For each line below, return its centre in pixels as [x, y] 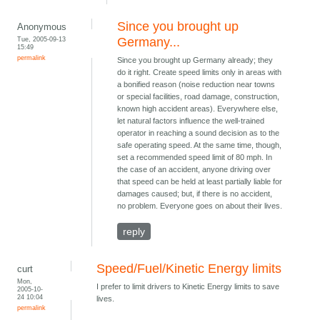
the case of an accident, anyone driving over [194, 170]
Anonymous [42, 27]
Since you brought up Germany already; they [195, 60]
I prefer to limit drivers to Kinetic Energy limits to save [188, 287]
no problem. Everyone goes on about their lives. [200, 206]
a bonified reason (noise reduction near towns [196, 85]
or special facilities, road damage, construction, [199, 97]
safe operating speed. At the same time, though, [200, 145]
